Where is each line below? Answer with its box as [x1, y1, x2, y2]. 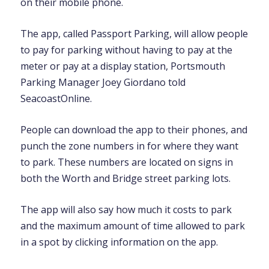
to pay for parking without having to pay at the [20, 43, 232, 56]
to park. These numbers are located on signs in [20, 155, 233, 169]
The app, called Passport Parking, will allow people [20, 26, 248, 40]
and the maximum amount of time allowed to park [20, 219, 245, 232]
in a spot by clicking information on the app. [20, 235, 218, 249]
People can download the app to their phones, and [20, 122, 247, 136]
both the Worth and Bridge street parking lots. [20, 171, 231, 185]
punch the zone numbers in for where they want [20, 139, 238, 153]
